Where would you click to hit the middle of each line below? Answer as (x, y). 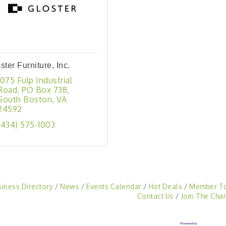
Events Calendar (114, 186)
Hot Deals (165, 186)
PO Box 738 (44, 90)
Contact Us (155, 196)
